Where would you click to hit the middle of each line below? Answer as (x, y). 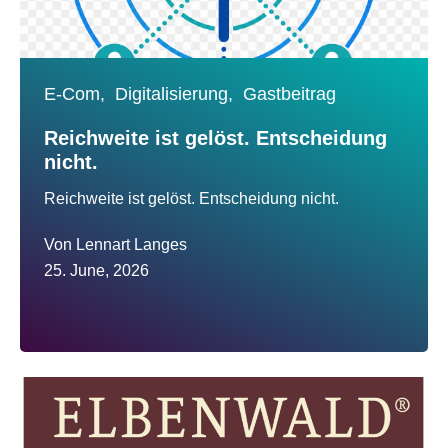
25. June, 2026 (96, 271)
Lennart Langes (131, 245)
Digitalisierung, (174, 94)
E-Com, (74, 94)
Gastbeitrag (289, 94)
